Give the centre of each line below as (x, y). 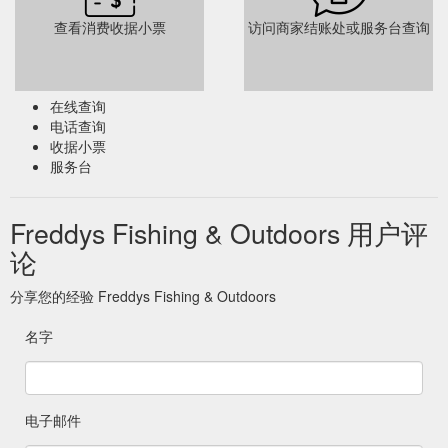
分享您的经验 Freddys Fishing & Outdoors (143, 295)
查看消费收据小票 (109, 26)
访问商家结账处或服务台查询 (338, 26)
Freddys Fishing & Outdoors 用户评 (219, 232)
